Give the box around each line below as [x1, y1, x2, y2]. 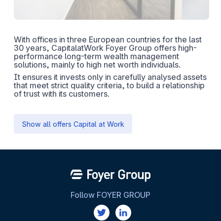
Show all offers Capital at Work [22, 119, 124, 128]
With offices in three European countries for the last [14, 35, 202, 44]
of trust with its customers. [14, 89, 110, 99]
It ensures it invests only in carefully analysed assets [14, 72, 207, 82]
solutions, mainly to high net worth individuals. [14, 60, 181, 70]
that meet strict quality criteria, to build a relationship [14, 80, 205, 90]
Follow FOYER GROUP [71, 190, 150, 200]
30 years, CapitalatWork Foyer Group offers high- [14, 43, 197, 53]
